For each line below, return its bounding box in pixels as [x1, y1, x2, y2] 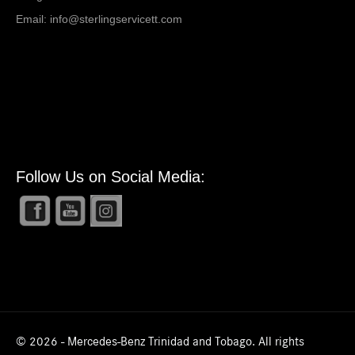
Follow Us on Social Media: [16, 167, 205, 185]
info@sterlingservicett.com [50, 12, 182, 25]
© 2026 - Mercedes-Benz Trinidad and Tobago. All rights [16, 333, 304, 349]
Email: [16, 12, 50, 25]
